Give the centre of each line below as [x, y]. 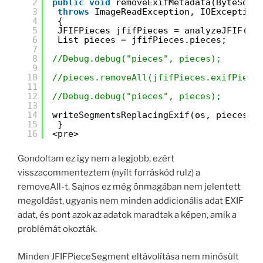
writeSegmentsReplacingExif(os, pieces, [155, 115]
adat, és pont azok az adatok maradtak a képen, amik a [127, 215]
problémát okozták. [57, 229]
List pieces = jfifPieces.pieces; [142, 40]
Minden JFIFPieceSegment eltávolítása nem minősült [128, 256]
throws [73, 11]
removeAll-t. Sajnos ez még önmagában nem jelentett [129, 187]
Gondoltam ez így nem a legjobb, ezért [96, 159]
